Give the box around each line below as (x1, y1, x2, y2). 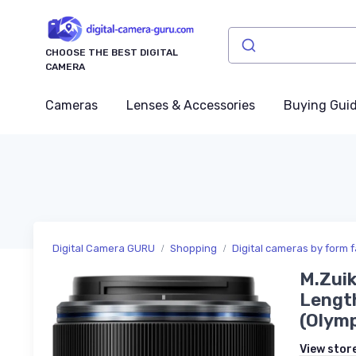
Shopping (170, 242, 217, 255)
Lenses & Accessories (126, 98, 255, 114)
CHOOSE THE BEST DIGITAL (45, 47, 178, 59)
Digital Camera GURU (52, 242, 155, 255)
